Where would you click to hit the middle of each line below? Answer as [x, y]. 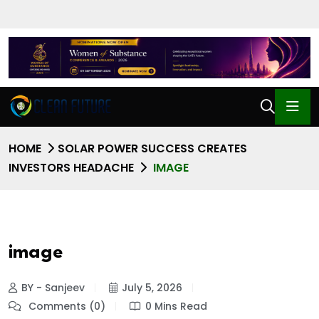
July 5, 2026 [152, 287]
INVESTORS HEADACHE [71, 168]
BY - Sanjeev [53, 287]
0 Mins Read [176, 306]
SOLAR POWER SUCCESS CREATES [152, 149]
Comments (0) [66, 306]
